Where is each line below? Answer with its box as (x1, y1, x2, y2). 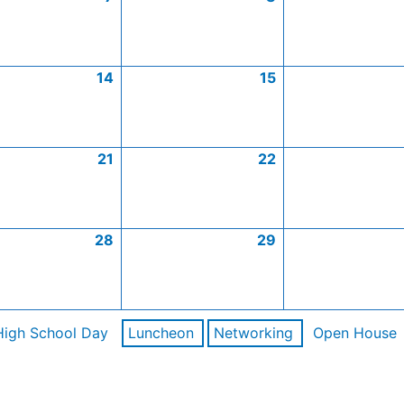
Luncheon (127, 323, 194, 342)
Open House (312, 323, 397, 342)
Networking (213, 323, 293, 342)
